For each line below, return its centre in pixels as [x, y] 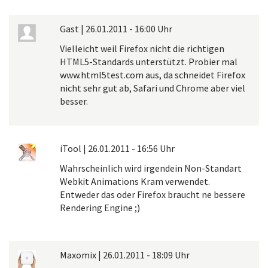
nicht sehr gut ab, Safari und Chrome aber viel [153, 88]
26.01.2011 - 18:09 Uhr [146, 255]
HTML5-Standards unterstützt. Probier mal [149, 61]
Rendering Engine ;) [100, 207]
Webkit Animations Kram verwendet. [135, 181]
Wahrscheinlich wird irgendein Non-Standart [151, 168]
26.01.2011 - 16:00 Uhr [129, 28]
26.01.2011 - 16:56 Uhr [131, 148]
